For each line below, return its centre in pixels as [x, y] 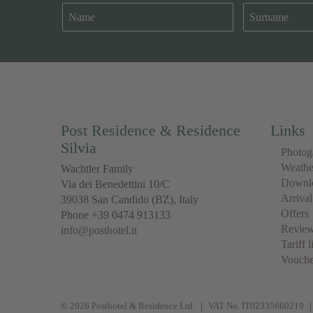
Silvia [79, 147]
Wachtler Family [97, 168]
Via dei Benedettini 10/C [115, 184]
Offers [295, 213]
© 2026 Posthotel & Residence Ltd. [128, 305]
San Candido [122, 199]
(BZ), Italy [175, 199]
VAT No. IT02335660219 [256, 305]
